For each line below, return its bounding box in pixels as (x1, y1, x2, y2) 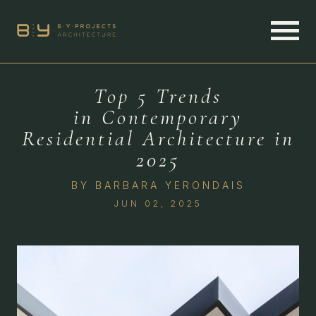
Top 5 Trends (94, 83, 222, 109)
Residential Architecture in (21, 126, 295, 152)
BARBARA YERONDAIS (95, 179, 245, 191)
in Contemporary (73, 104, 243, 130)
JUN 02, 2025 (114, 198, 202, 209)
